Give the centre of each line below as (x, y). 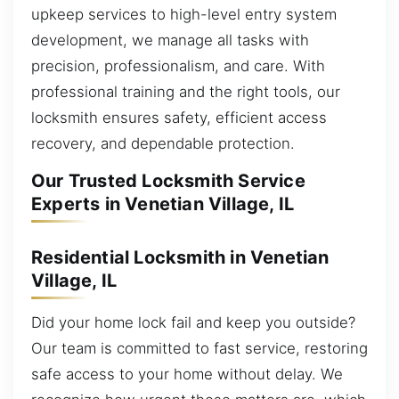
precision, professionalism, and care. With (178, 65)
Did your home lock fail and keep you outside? (193, 323)
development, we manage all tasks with (170, 40)
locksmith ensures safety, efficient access (179, 117)
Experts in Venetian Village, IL (163, 204)
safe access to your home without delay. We (187, 375)
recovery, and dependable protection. (163, 143)
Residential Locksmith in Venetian (180, 257)
